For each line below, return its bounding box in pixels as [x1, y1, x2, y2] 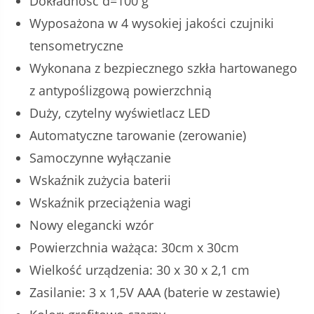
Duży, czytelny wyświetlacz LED [29, 104, 211, 122]
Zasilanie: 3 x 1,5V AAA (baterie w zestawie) [29, 284, 280, 301]
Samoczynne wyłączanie [29, 149, 172, 167]
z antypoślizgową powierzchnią [29, 82, 212, 100]
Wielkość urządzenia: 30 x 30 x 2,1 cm [29, 261, 250, 279]
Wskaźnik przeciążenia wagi [29, 194, 192, 212]
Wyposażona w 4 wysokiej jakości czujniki [29, 15, 275, 32]
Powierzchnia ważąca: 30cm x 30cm [29, 239, 240, 257]
